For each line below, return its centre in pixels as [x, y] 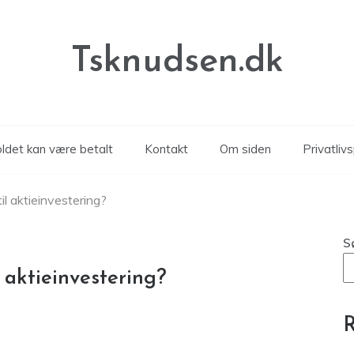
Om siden [245, 149]
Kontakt [166, 149]
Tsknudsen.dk [177, 62]
